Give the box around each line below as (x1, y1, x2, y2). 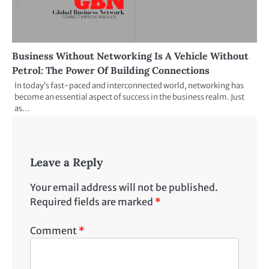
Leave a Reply (30, 154, 103, 169)
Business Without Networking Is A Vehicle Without (12, 49, 249, 62)
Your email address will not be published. (30, 181, 218, 193)
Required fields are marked (30, 195, 155, 208)
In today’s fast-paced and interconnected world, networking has (14, 80, 244, 91)
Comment (30, 224, 79, 237)
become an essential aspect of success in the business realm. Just (14, 91, 244, 102)
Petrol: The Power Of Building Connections (12, 64, 210, 76)
